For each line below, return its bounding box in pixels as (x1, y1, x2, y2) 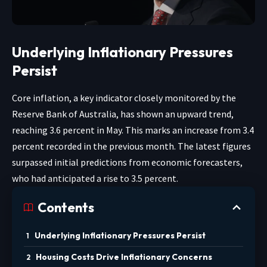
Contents (38, 198, 94, 216)
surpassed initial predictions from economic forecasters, (12, 156, 243, 168)
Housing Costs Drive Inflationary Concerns (36, 251, 212, 262)
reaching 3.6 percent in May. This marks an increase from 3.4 (12, 123, 254, 136)
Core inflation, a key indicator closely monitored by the (12, 91, 236, 104)
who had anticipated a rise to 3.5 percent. (12, 172, 178, 184)
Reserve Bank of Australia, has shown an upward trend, (12, 107, 234, 120)
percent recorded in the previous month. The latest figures (12, 139, 251, 152)
